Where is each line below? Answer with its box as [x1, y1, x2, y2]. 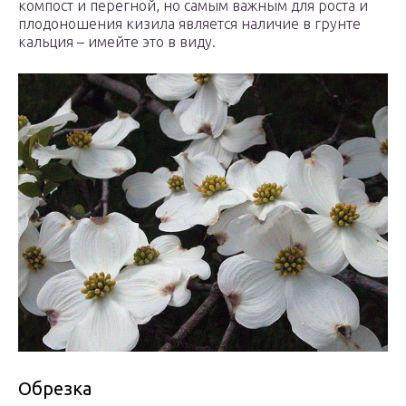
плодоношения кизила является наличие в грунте [18, 15, 361, 33]
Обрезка [18, 377, 92, 399]
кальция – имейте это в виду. [18, 34, 216, 51]
